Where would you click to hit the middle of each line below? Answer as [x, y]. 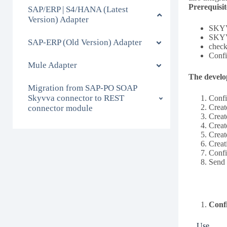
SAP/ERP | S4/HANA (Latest [78, 9]
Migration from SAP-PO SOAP [82, 88]
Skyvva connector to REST [76, 98]
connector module [60, 108]
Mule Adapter [52, 65]
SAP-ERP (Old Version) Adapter [85, 42]
